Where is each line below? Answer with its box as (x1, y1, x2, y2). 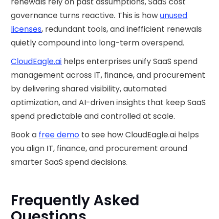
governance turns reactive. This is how (11, 10, 160, 21)
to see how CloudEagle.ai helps (79, 129, 199, 140)
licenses (11, 23, 42, 35)
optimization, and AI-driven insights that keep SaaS (11, 97, 206, 108)
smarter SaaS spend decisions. (11, 156, 128, 168)
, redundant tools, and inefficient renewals (42, 23, 202, 35)
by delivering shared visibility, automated (11, 83, 167, 94)
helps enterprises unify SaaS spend (62, 56, 198, 67)
